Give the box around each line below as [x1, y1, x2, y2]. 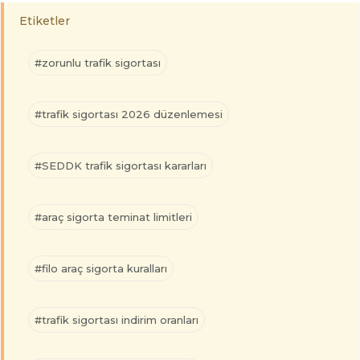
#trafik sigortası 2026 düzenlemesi [35, 108, 223, 121]
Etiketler [19, 14, 70, 29]
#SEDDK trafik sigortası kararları [35, 159, 207, 173]
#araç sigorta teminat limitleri [35, 211, 192, 224]
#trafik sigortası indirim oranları [35, 313, 198, 327]
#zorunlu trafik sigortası [35, 56, 161, 70]
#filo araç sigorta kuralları [35, 262, 167, 276]
